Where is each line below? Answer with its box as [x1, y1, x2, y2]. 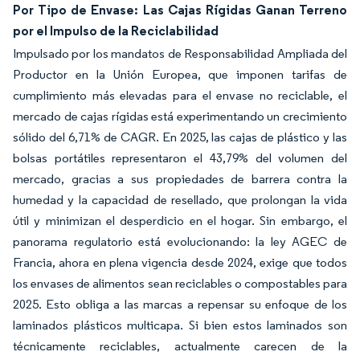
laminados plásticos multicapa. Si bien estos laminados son [13, 317, 347, 333]
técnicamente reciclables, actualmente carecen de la [13, 337, 347, 354]
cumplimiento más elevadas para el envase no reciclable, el [13, 87, 347, 103]
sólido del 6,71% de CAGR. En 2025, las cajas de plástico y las [13, 129, 347, 145]
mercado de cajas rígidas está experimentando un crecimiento [13, 108, 347, 124]
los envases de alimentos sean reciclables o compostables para [13, 275, 347, 291]
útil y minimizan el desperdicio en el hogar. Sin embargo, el [13, 212, 347, 228]
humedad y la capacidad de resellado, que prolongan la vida [13, 191, 347, 207]
